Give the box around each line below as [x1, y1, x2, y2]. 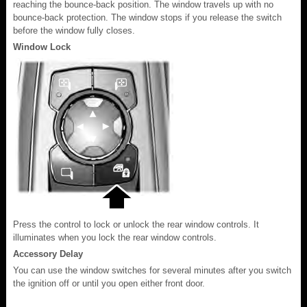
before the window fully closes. [13, 25, 135, 36]
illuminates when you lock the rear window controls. [13, 232, 217, 243]
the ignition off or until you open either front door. [13, 278, 205, 288]
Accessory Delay [13, 248, 83, 259]
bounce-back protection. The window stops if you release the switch [13, 12, 282, 23]
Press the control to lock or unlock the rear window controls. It [13, 219, 259, 230]
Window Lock [13, 41, 71, 52]
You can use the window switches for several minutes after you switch [13, 265, 291, 275]
